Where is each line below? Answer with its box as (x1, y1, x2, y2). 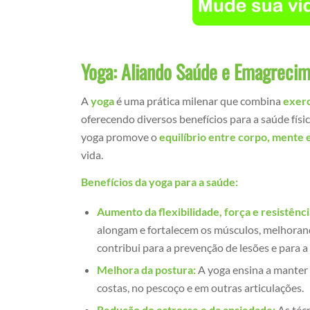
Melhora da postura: (97, 262, 197, 276)
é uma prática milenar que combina (114, 93, 284, 107)
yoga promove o (81, 129, 160, 143)
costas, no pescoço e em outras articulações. (97, 280, 304, 294)
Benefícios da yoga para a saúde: (81, 175, 239, 189)
